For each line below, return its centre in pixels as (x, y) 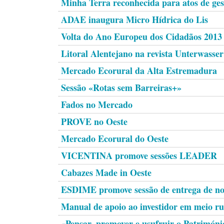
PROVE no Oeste (94, 121)
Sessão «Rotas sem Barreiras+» (121, 87)
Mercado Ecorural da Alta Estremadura (139, 70)
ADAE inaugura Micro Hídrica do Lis (134, 19)
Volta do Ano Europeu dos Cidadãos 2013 (141, 36)
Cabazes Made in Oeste (106, 172)
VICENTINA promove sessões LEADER (139, 155)
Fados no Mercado (97, 104)
